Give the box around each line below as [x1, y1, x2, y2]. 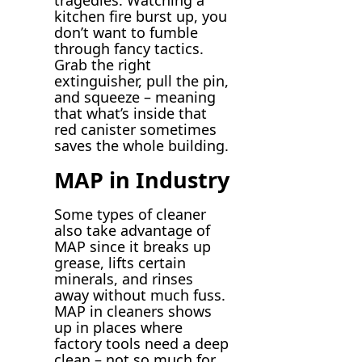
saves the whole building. [54, 136, 229, 156]
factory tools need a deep [54, 333, 229, 353]
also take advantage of [54, 220, 211, 240]
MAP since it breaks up [54, 236, 212, 256]
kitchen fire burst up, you [54, 6, 228, 27]
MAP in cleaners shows [54, 301, 213, 321]
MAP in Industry [54, 164, 230, 195]
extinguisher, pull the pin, [54, 71, 229, 91]
